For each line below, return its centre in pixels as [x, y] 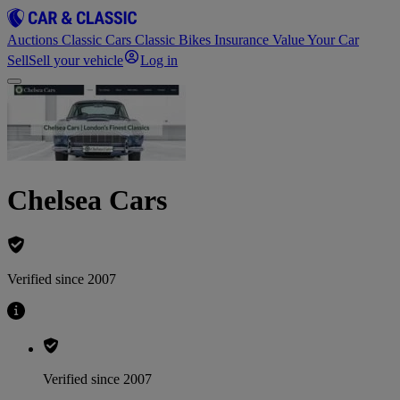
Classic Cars [98, 40]
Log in [159, 61]
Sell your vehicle [76, 61]
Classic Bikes [175, 40]
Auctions [34, 40]
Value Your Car [316, 40]
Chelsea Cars [87, 200]
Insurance [243, 40]
